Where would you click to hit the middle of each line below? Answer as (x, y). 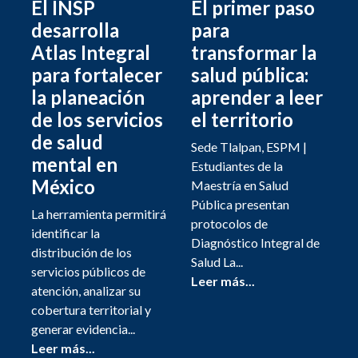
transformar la (254, 53)
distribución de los (82, 253)
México (63, 187)
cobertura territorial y (91, 310)
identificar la (66, 233)
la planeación (88, 97)
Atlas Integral (91, 53)
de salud (67, 142)
